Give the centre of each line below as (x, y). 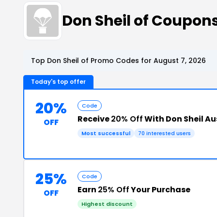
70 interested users (164, 133)
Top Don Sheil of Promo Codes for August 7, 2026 (118, 61)
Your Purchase (160, 190)
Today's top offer (58, 82)
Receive (94, 119)
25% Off (114, 190)
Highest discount (107, 204)
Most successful (106, 133)
